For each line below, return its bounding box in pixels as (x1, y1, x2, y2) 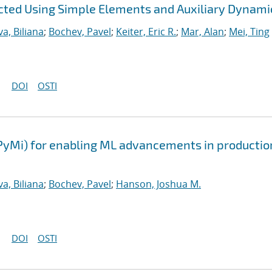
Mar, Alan (181, 25, 224, 38)
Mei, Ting (229, 25, 270, 38)
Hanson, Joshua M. (116, 177, 201, 191)
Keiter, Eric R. (116, 25, 176, 38)
